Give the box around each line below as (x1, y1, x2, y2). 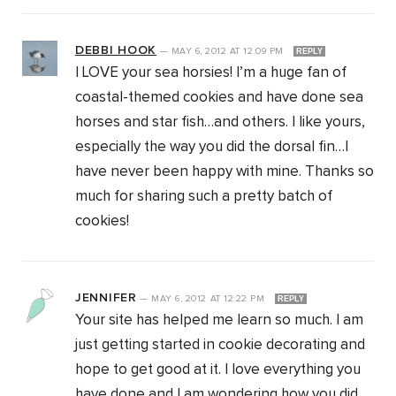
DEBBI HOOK (75, 44, 156, 57)
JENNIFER (75, 292, 137, 305)
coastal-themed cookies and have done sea (75, 90, 363, 106)
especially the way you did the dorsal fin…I (75, 140, 348, 156)
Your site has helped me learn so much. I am (75, 313, 363, 329)
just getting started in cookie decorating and (75, 338, 365, 354)
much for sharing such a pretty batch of (75, 189, 332, 205)
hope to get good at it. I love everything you (75, 362, 361, 378)
